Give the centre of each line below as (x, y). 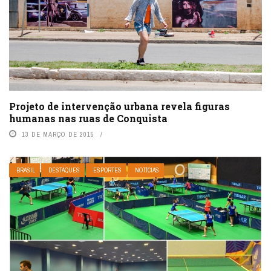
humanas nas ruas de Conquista (88, 119)
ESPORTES (107, 171)
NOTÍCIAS (147, 171)
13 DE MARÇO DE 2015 (58, 135)
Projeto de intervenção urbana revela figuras (119, 106)
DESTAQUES (64, 171)
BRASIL (26, 171)
